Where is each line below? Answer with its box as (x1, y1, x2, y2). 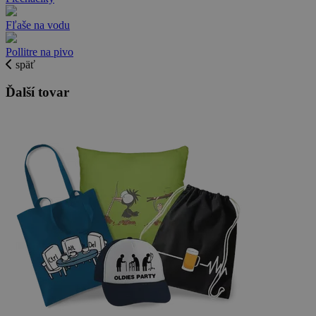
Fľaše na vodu (6, 18, 70, 31)
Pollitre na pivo (6, 45, 73, 58)
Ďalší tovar (6, 84, 69, 99)
